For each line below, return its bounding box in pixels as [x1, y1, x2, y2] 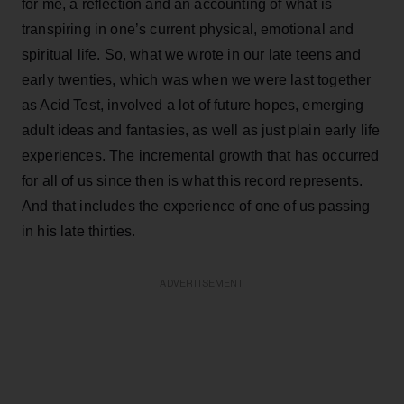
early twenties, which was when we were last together [22, 71, 372, 87]
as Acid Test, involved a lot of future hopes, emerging [22, 96, 364, 113]
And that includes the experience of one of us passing [22, 197, 371, 214]
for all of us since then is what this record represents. [22, 172, 363, 188]
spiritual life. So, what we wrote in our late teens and [22, 46, 361, 62]
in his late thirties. [22, 223, 136, 239]
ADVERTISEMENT [160, 278, 244, 289]
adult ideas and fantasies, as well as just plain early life [22, 122, 381, 138]
